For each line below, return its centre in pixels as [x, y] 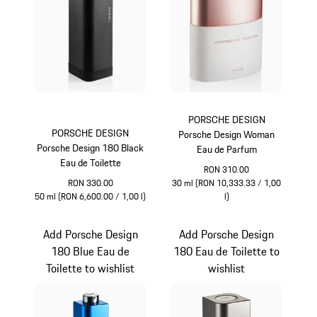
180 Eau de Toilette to [227, 252]
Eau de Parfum [226, 150]
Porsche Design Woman [227, 135]
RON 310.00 [227, 170]
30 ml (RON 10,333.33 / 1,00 [227, 183]
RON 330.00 [90, 183]
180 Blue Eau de [91, 252]
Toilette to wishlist [91, 269]
